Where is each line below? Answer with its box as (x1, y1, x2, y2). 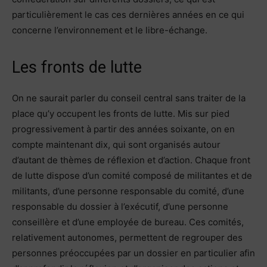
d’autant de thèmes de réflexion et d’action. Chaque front (12, 154, 250, 166)
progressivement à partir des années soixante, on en (12, 123, 235, 135)
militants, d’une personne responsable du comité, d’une (12, 185, 244, 197)
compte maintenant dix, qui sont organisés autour (12, 138, 221, 150)
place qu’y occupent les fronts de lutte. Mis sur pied (12, 107, 229, 119)
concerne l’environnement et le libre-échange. (12, 24, 207, 36)
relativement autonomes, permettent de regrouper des (12, 231, 243, 243)
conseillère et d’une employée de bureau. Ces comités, (12, 216, 244, 228)
